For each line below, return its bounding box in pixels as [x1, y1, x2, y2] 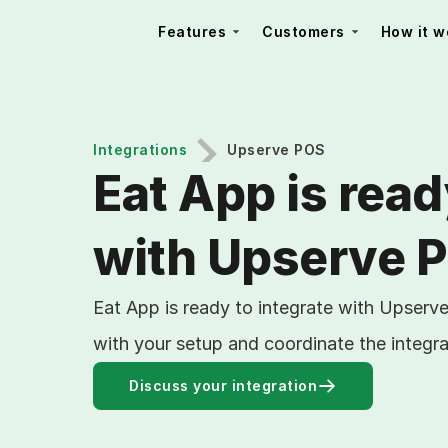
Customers [262, 23, 345, 40]
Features [158, 23, 226, 40]
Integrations [93, 141, 187, 158]
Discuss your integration [129, 377, 317, 394]
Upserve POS [227, 141, 326, 158]
